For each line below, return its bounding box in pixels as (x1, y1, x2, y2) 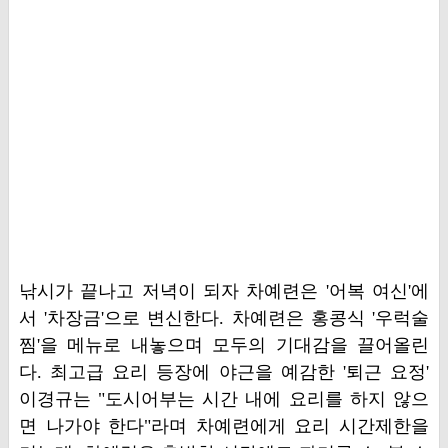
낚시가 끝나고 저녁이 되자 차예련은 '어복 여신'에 (18, 281, 430, 301)
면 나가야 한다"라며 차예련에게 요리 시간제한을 (18, 416, 430, 436)
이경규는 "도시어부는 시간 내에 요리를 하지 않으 (18, 389, 430, 409)
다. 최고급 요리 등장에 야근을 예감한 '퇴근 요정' (18, 362, 430, 382)
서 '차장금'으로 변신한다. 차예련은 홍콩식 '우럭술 (18, 308, 430, 328)
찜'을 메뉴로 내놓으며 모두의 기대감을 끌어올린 (18, 335, 430, 355)
